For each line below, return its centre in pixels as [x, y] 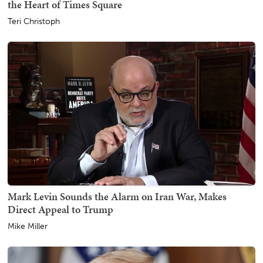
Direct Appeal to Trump [60, 209]
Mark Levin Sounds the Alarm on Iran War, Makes [117, 196]
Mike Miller [28, 226]
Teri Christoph [34, 22]
